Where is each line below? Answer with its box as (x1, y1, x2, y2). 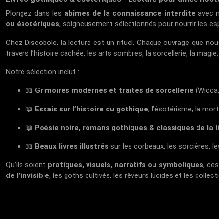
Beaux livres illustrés (35, 142, 109, 151)
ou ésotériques (6, 20, 60, 28)
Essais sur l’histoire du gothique (35, 105, 149, 113)
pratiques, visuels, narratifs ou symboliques (47, 160, 203, 169)
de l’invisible (6, 171, 50, 180)
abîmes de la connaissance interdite (64, 9, 196, 18)
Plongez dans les (6, 9, 65, 18)
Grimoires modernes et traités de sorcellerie (35, 86, 194, 95)
